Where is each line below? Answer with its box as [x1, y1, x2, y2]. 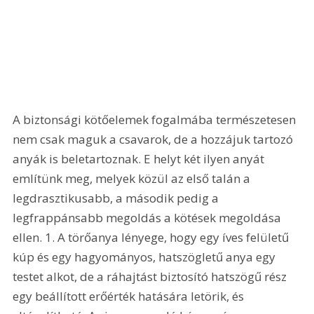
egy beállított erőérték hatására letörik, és [13, 288, 247, 305]
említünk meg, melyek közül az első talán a [13, 170, 254, 187]
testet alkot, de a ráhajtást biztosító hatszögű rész [13, 268, 290, 285]
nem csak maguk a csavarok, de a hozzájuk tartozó [13, 131, 296, 148]
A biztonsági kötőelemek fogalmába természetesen [13, 111, 299, 128]
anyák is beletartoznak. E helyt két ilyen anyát [13, 151, 268, 168]
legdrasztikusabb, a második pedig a [13, 190, 222, 207]
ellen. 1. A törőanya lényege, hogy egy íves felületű [13, 229, 292, 246]
